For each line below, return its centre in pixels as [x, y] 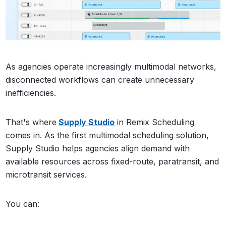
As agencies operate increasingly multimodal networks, [111, 66]
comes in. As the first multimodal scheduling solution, [107, 135]
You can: [23, 204]
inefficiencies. [31, 93]
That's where [31, 122]
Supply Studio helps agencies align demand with [98, 148]
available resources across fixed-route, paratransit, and [112, 161]
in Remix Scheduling [155, 122]
